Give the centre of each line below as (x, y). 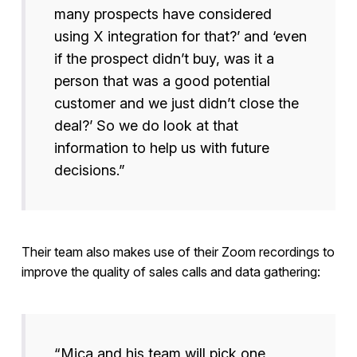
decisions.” (89, 171)
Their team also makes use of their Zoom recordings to (178, 252)
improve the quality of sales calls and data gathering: (171, 272)
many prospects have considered (163, 14)
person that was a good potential (162, 81)
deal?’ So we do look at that (146, 126)
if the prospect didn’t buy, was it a (164, 59)
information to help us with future (161, 148)
